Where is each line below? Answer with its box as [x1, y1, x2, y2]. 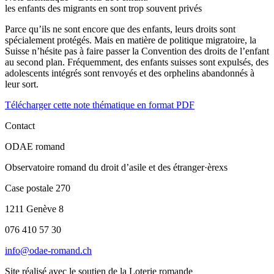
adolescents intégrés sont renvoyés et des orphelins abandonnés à [5, 67, 254, 78]
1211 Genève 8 [5, 203, 64, 214]
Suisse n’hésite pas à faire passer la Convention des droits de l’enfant [5, 45, 269, 56]
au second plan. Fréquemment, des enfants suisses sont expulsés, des [5, 56, 268, 67]
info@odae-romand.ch [5, 245, 92, 256]
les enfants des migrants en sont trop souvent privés [5, 2, 202, 13]
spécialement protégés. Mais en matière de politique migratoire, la [5, 34, 256, 45]
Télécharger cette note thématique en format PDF [5, 99, 194, 110]
